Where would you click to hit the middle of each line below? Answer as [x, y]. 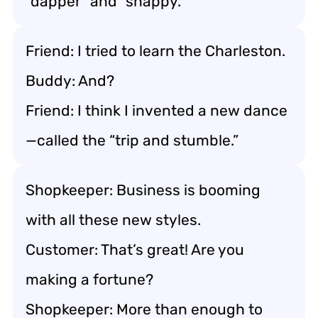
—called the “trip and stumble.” [132, 140]
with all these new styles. [113, 219]
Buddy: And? [70, 80]
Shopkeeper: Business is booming [143, 190]
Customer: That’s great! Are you [135, 249]
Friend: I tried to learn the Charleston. [155, 50]
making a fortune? [89, 279]
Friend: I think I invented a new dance [157, 110]
